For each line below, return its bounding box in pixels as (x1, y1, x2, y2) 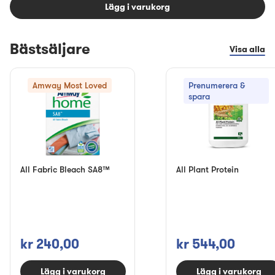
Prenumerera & (188, 80, 245, 90)
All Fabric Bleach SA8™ (20, 164, 109, 174)
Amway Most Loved (33, 80, 107, 90)
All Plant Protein (176, 164, 239, 174)
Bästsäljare (10, 39, 90, 58)
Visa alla (230, 44, 265, 55)
